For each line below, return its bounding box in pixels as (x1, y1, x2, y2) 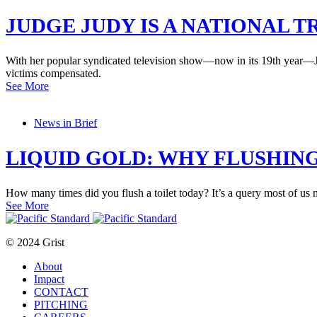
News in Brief (34, 117, 97, 129)
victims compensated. (6, 67, 101, 80)
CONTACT (34, 286, 88, 299)
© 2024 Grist (6, 236, 64, 249)
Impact (34, 273, 64, 286)
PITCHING (34, 299, 88, 311)
